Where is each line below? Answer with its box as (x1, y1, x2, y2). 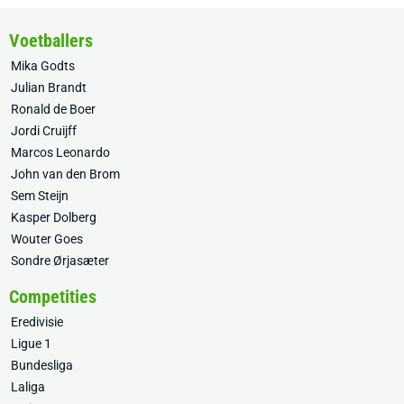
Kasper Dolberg (11, 210, 96, 225)
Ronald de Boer (11, 102, 96, 116)
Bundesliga (11, 358, 73, 372)
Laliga (11, 380, 45, 394)
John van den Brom (11, 167, 120, 181)
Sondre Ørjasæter (11, 253, 109, 268)
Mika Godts (11, 59, 75, 73)
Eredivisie (11, 315, 63, 329)
